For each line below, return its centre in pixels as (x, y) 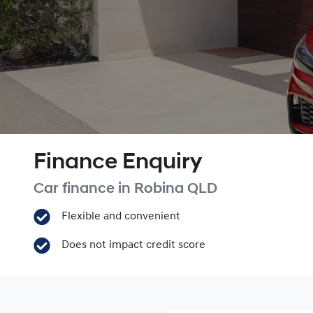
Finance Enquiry (118, 163)
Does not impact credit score (133, 245)
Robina (159, 189)
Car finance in (84, 189)
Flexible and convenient (121, 217)
